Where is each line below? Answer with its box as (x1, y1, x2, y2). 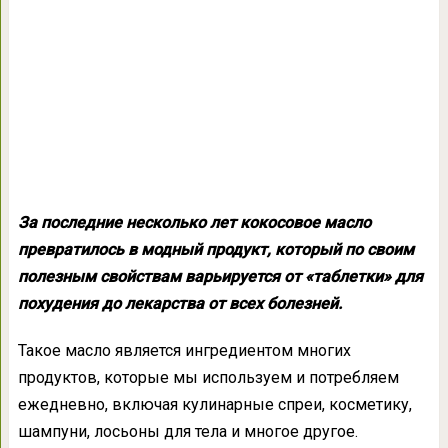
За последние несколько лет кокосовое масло (17, 213, 371, 232)
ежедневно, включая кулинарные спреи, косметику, (17, 395, 412, 414)
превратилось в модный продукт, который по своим (17, 240, 414, 259)
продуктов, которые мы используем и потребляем (17, 368, 399, 387)
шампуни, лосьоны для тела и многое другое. (17, 422, 358, 441)
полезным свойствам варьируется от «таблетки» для (17, 267, 423, 286)
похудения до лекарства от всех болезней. (17, 294, 342, 313)
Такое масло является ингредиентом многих (17, 341, 351, 360)
